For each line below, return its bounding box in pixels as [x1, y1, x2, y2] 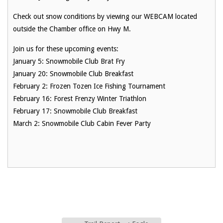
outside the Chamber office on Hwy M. [13, 24, 131, 33]
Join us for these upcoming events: [13, 44, 118, 53]
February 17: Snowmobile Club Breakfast [13, 107, 137, 115]
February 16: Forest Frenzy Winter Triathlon [13, 94, 146, 103]
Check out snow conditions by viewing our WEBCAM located [13, 12, 197, 20]
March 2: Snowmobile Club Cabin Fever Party [13, 119, 151, 127]
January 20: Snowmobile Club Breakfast [13, 69, 133, 78]
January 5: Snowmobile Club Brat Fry [13, 57, 125, 65]
